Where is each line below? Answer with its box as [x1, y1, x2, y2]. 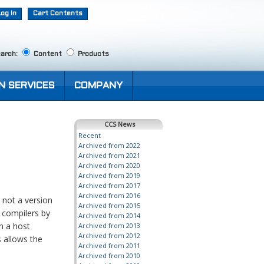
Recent [78, 131, 101, 140]
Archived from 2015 [78, 201, 140, 210]
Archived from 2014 [78, 211, 140, 220]
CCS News [104, 120, 135, 128]
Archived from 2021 [78, 151, 140, 160]
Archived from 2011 [78, 241, 140, 250]
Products [76, 51, 109, 57]
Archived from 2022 [78, 141, 140, 150]
